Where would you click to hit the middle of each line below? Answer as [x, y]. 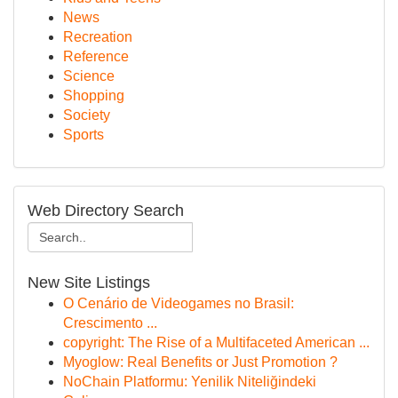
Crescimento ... [110, 323]
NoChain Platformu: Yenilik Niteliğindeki [190, 382]
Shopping [94, 96]
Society [87, 115]
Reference [96, 56]
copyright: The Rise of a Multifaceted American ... [216, 342]
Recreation [98, 37]
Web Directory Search [106, 211]
